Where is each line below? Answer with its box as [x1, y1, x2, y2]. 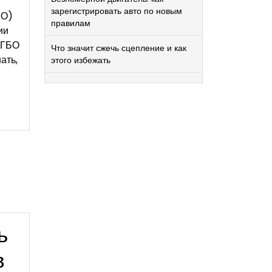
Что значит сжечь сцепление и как [51, 42, 186, 54]
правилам [51, 17, 90, 29]
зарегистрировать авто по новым [51, 5, 182, 17]
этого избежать [51, 54, 110, 66]
